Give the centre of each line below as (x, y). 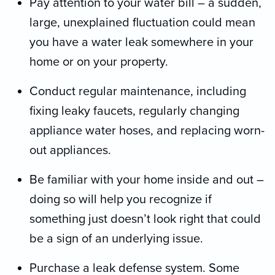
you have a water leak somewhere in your (141, 42)
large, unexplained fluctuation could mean (142, 22)
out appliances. (70, 150)
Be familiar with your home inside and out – (147, 180)
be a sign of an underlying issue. (116, 238)
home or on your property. (99, 62)
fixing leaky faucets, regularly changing (134, 111)
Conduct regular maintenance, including (138, 91)
